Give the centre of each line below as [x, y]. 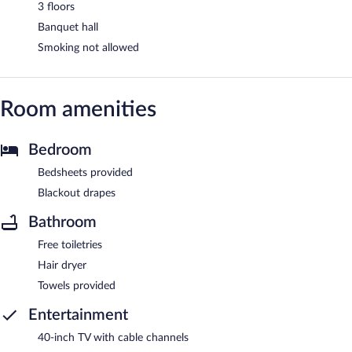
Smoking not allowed [88, 48]
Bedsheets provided [85, 172]
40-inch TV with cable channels [113, 337]
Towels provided [77, 286]
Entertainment [78, 315]
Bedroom [60, 150]
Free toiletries [70, 245]
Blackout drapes [77, 193]
